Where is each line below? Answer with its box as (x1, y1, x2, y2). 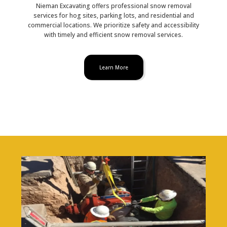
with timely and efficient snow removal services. (44, 30, 183, 40)
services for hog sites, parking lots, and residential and (33, 11, 194, 20)
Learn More (99, 64, 128, 71)
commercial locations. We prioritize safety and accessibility (28, 21, 199, 30)
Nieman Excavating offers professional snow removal (35, 2, 192, 11)
